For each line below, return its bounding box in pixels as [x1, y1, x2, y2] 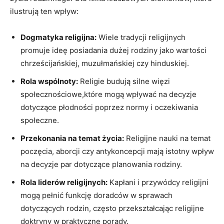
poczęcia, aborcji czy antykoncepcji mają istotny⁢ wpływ [20, 146, 214, 156]
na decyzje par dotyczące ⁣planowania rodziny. [20, 159, 182, 169]
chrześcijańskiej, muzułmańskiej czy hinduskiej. [20, 58, 189, 68]
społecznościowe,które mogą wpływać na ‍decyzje [20, 89, 196, 99]
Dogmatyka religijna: [20, 32, 96, 42]
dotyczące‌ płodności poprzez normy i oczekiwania [20, 102, 198, 112]
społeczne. [20, 115, 59, 125]
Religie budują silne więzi [78, 76, 170, 86]
